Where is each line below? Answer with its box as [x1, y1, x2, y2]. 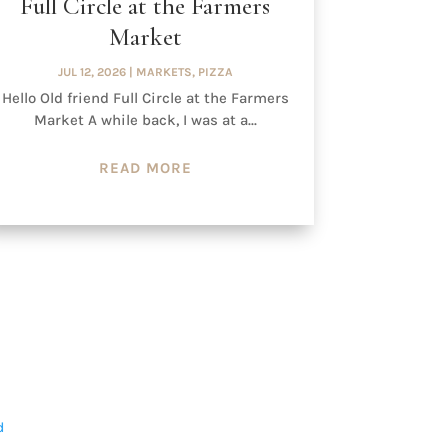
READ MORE [98, 158, 192, 177]
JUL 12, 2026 [57, 64, 126, 79]
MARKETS [135, 64, 192, 79]
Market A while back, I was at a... [33, 110, 257, 129]
